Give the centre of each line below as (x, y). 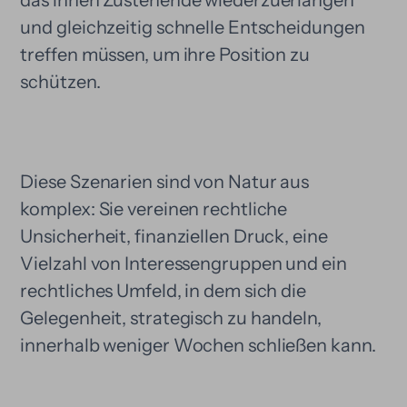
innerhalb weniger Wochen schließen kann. (198, 345)
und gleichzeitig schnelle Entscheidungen (193, 27)
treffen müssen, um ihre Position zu (165, 55)
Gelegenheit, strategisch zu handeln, (171, 318)
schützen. (60, 82)
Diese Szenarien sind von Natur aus (165, 182)
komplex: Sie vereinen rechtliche (154, 209)
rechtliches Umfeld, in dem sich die (163, 291)
